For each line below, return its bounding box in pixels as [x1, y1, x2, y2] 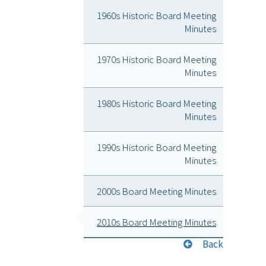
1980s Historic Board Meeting [97, 96, 216, 110]
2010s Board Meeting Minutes [97, 215, 216, 229]
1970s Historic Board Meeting [97, 52, 216, 66]
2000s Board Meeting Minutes [97, 184, 216, 198]
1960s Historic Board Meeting [97, 8, 216, 22]
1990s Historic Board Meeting [97, 140, 216, 154]
